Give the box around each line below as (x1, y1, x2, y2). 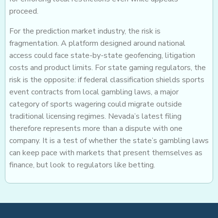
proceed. (9, 6, 38, 17)
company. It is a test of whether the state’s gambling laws (9, 135, 209, 146)
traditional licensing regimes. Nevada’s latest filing (9, 111, 182, 122)
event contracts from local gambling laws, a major (9, 87, 179, 98)
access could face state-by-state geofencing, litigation (9, 50, 195, 61)
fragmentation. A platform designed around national (9, 38, 185, 49)
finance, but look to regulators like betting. (9, 160, 155, 171)
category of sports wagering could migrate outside (9, 99, 182, 110)
